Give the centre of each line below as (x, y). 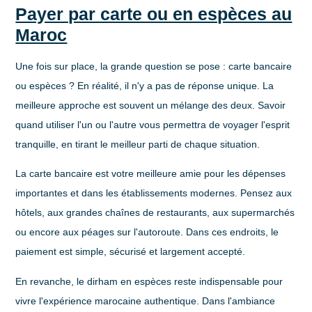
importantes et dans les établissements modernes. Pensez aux (154, 193)
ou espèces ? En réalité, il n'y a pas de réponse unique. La (145, 85)
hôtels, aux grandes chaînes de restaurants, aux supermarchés (155, 213)
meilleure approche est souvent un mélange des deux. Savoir (151, 105)
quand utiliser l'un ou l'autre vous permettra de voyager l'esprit (153, 124)
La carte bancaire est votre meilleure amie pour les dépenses (151, 174)
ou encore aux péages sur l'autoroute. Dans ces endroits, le (147, 232)
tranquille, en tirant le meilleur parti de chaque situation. (138, 144)
